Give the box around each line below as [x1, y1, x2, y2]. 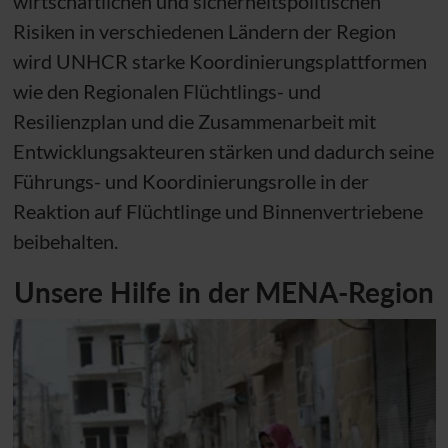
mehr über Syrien [11, 320, 160, 345]
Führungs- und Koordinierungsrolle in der [12, 168, 369, 193]
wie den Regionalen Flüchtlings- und [12, 78, 321, 103]
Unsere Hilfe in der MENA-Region [14, 274, 434, 309]
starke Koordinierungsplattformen [127, 48, 427, 73]
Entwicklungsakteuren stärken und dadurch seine [12, 138, 434, 163]
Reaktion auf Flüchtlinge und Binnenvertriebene [12, 198, 423, 223]
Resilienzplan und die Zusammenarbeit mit [12, 108, 376, 133]
